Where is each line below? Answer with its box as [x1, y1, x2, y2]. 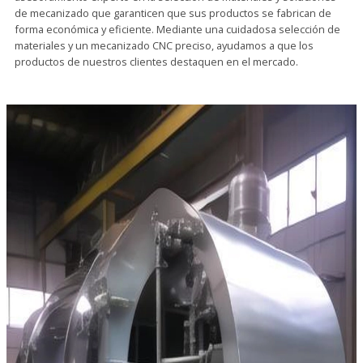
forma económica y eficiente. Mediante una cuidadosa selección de [15, 22, 340, 37]
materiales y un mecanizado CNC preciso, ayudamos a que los [15, 38, 314, 53]
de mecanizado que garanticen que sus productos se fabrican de [15, 6, 331, 21]
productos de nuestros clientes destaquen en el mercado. [15, 54, 298, 70]
